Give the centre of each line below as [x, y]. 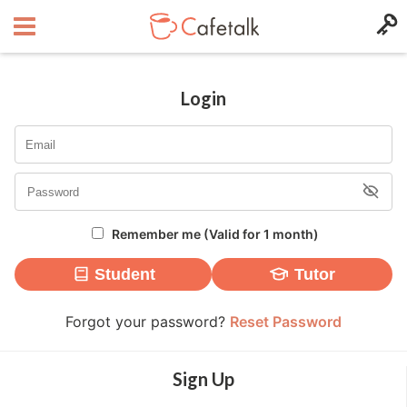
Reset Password [286, 322]
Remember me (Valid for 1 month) [215, 234]
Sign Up [203, 379]
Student [124, 274]
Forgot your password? [148, 322]
